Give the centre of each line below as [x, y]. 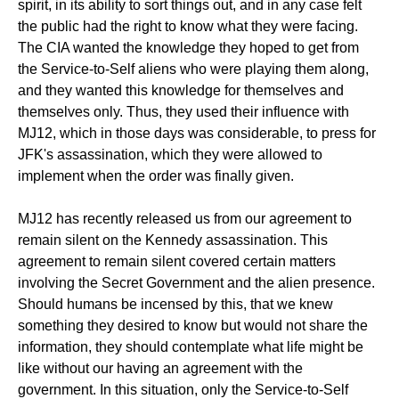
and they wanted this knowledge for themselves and [181, 90]
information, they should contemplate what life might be [191, 347]
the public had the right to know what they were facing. [188, 26]
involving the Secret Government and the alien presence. [196, 283]
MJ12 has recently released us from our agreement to [185, 219]
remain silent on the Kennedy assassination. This [173, 240]
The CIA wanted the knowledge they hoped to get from [188, 48]
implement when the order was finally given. [156, 176]
